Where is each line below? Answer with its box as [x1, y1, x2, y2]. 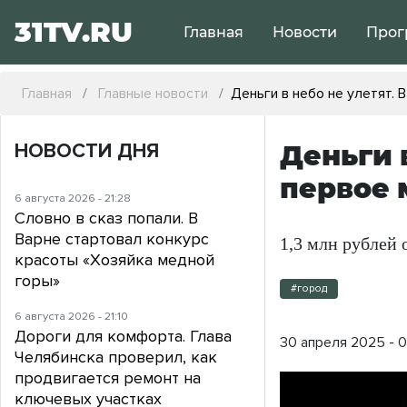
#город [291, 282, 328, 296]
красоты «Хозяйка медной [15, 250, 214, 271]
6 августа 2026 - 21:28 [15, 191, 131, 206]
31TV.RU [15, 15, 133, 49]
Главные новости [98, 84, 208, 103]
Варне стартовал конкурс [15, 229, 209, 250]
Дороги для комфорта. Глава [15, 326, 232, 347]
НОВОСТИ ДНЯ [15, 139, 159, 164]
